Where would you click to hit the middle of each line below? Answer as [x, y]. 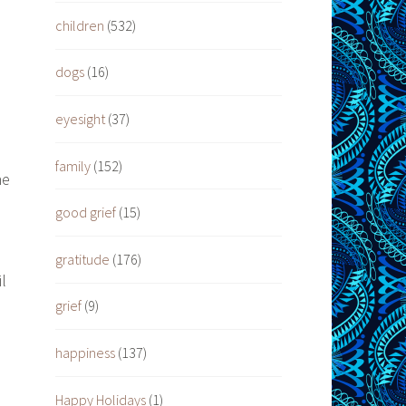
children [80, 25]
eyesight [80, 119]
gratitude [82, 259]
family [73, 165]
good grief [86, 213]
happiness [85, 353]
